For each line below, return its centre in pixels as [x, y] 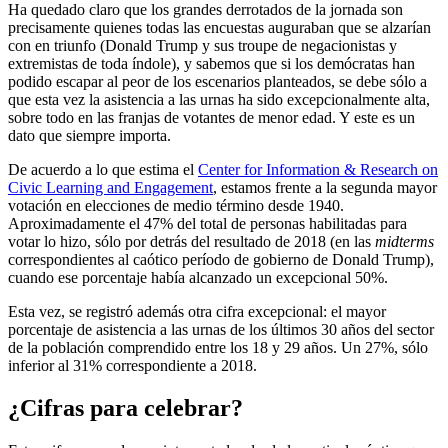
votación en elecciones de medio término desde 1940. [176, 206]
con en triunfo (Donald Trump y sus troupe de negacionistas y [202, 46]
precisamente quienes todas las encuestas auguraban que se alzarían [219, 28]
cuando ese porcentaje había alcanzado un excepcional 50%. [198, 278]
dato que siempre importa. [89, 136]
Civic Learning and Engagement [110, 188]
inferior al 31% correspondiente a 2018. [132, 366]
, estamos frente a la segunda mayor [325, 188]
